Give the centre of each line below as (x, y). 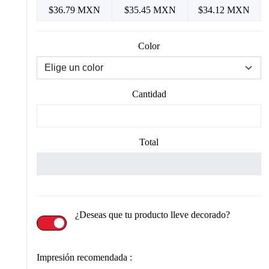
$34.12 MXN (224, 10)
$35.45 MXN (150, 10)
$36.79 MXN (75, 10)
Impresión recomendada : (85, 258)
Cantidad (149, 94)
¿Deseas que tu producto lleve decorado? (153, 215)
